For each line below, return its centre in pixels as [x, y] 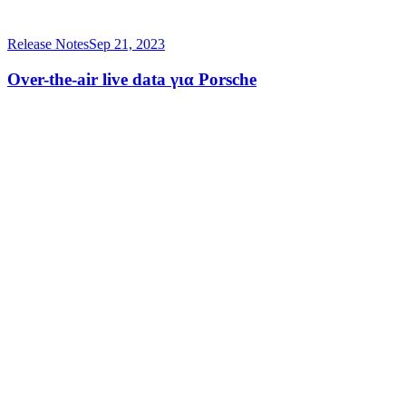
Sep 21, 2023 [127, 44]
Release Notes [48, 44]
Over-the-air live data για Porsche [132, 79]
